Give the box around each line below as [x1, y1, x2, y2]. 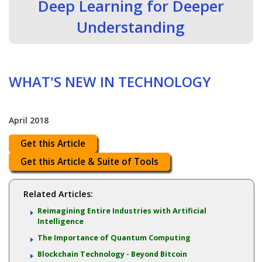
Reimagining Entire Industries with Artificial [37, 206, 206, 216]
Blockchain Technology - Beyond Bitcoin [37, 249, 187, 260]
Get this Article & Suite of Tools [20, 156, 159, 168]
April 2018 [9, 115, 49, 126]
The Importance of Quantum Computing [37, 233, 191, 243]
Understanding [77, 16, 185, 38]
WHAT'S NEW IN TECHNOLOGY [9, 73, 211, 92]
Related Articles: [23, 188, 93, 200]
